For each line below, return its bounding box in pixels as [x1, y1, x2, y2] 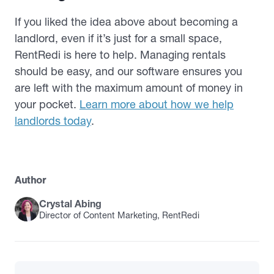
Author [15, 174, 46, 186]
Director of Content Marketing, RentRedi [39, 210, 199, 221]
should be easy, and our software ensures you [15, 64, 242, 78]
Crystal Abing [39, 198, 102, 210]
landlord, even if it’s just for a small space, [15, 31, 222, 45]
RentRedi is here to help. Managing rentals [15, 48, 226, 62]
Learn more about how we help [80, 97, 234, 111]
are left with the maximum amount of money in [15, 81, 243, 95]
